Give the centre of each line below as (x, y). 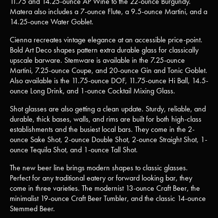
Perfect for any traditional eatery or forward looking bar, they (101, 178)
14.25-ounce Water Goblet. (52, 22)
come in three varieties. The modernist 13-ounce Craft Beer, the (105, 188)
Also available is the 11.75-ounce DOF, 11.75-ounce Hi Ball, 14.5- (109, 81)
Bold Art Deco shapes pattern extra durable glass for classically (104, 50)
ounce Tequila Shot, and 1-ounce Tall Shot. (74, 150)
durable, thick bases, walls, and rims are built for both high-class (106, 119)
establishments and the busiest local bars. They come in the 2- (102, 129)
